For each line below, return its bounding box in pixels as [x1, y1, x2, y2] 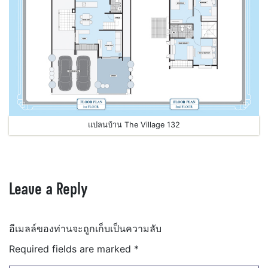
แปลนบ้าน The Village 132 [88, 120, 180, 130]
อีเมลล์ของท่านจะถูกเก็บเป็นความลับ [9, 223, 162, 234]
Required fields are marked [9, 243, 134, 255]
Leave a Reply [9, 176, 88, 201]
